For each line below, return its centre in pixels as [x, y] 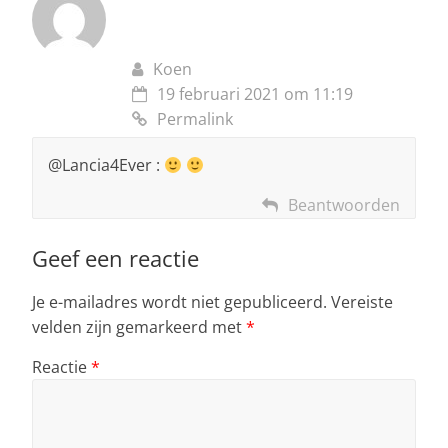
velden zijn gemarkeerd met [139, 326]
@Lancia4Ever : [106, 164]
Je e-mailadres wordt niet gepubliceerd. [179, 301]
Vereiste [362, 301]
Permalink [195, 118]
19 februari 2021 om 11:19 [255, 93]
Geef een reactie [115, 257]
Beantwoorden [344, 204]
